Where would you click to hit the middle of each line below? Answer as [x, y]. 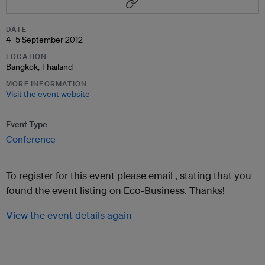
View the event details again [69, 215]
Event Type [27, 124]
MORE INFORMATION [47, 84]
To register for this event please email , [93, 175]
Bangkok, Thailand [39, 67]
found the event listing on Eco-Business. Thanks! [115, 190]
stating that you [216, 175]
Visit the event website [48, 94]
